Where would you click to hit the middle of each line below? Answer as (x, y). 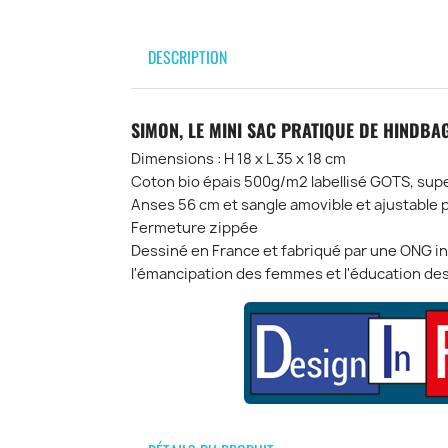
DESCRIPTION (187, 57)
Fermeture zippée (194, 228)
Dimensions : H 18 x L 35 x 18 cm (238, 159)
